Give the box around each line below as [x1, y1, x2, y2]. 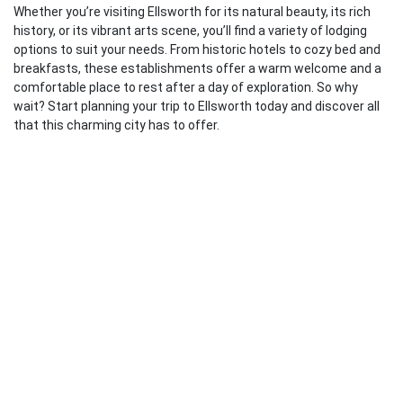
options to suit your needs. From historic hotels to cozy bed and [13, 42, 381, 58]
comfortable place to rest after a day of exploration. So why [13, 80, 358, 95]
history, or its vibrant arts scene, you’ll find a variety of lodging [13, 23, 367, 39]
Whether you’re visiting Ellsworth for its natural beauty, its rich [13, 4, 371, 20]
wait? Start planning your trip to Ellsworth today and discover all [13, 99, 380, 114]
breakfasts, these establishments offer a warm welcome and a [13, 61, 381, 76]
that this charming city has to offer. [13, 118, 219, 133]
